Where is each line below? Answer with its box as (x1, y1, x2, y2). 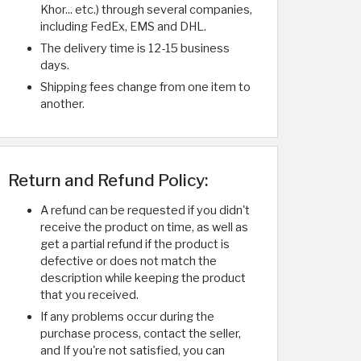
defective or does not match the (40, 254, 217, 268)
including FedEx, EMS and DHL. (40, 19, 206, 34)
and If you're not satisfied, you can (40, 343, 225, 358)
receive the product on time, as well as (40, 220, 248, 234)
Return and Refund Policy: (8, 170, 208, 190)
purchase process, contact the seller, (40, 326, 241, 341)
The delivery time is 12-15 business (40, 41, 230, 56)
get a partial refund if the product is (40, 237, 230, 251)
